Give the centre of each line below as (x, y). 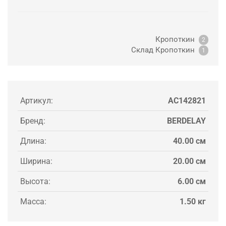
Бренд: (33, 121)
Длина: (33, 141)
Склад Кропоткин (165, 50)
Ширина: (36, 161)
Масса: (33, 202)
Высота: (35, 182)
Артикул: (37, 101)
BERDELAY (186, 121)
